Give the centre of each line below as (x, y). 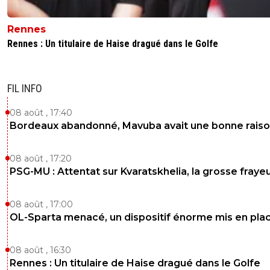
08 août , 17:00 (41, 205)
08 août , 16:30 (40, 250)
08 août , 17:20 (41, 159)
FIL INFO (25, 89)
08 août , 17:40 (41, 113)
